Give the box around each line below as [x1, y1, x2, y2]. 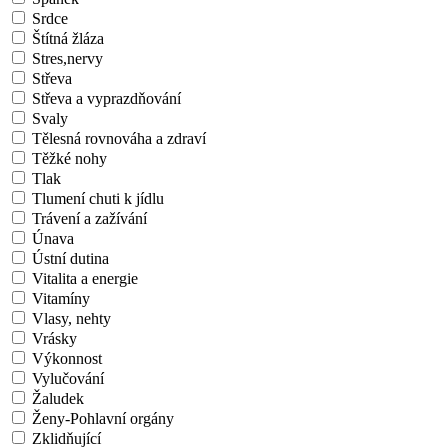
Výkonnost [32, 349, 102, 367]
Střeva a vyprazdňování [32, 89, 181, 107]
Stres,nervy [32, 49, 103, 67]
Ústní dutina [32, 249, 109, 267]
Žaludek [32, 389, 84, 407]
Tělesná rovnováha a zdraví [32, 129, 206, 147]
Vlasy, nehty [32, 309, 111, 327]
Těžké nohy [32, 149, 107, 167]
